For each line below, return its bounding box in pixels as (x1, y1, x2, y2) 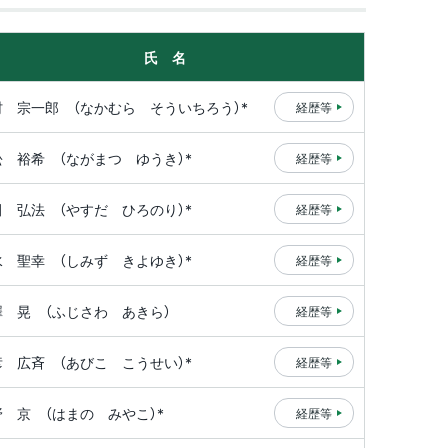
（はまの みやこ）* (45, 403, 164, 423)
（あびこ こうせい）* (59, 352, 192, 372)
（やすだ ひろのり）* (59, 199, 192, 219)
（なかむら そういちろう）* (73, 97, 248, 117)
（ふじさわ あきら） (45, 301, 171, 321)
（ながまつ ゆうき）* (59, 148, 192, 168)
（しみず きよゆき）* (59, 250, 192, 270)
